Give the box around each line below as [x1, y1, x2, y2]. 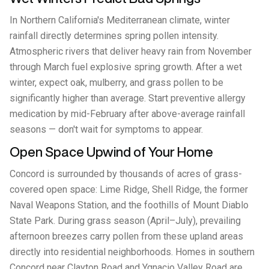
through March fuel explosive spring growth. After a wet [10, 61, 242, 73]
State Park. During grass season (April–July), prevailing [10, 215, 241, 226]
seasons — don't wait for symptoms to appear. [10, 124, 203, 135]
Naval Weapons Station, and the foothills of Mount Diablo [10, 199, 249, 211]
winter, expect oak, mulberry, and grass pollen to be [10, 77, 223, 88]
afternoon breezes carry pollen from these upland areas [10, 231, 243, 242]
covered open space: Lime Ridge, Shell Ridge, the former [10, 184, 248, 195]
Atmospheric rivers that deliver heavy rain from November [10, 46, 252, 57]
